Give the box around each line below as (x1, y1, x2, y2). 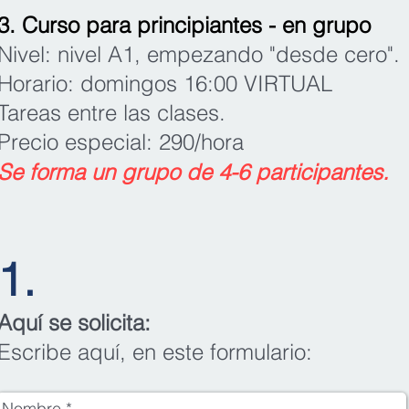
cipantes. (299, 158, 389, 185)
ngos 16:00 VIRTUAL (129, 69, 332, 97)
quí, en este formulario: (89, 338, 319, 365)
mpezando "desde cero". (159, 40, 400, 68)
